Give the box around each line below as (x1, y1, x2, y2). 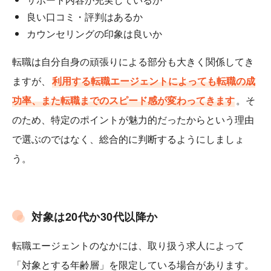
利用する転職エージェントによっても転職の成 (52, 73, 255, 88)
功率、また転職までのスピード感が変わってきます (12, 93, 235, 107)
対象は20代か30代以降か (31, 208, 158, 224)
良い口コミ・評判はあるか (27, 9, 143, 24)
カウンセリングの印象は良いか (27, 26, 162, 41)
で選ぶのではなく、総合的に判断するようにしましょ (12, 131, 244, 146)
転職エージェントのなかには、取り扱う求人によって (12, 238, 244, 252)
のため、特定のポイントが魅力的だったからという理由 (12, 112, 254, 126)
